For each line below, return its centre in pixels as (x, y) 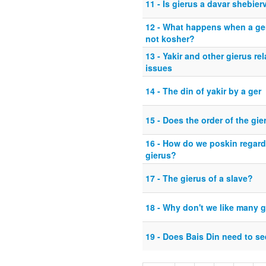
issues (159, 68)
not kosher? (170, 39)
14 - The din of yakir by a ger (203, 91)
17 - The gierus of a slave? (199, 178)
